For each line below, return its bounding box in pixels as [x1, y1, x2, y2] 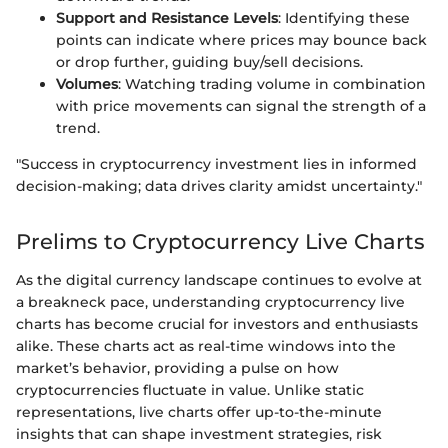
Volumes [56, 75, 118, 94]
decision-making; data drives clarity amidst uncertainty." [16, 177, 422, 196]
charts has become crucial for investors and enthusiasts [16, 314, 418, 333]
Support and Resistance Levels [56, 9, 278, 28]
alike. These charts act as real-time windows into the [16, 336, 396, 355]
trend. [56, 119, 100, 138]
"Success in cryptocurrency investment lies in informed [16, 155, 417, 174]
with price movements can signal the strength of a [56, 97, 426, 116]
